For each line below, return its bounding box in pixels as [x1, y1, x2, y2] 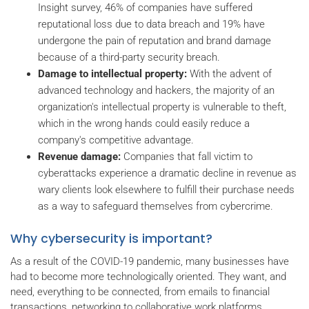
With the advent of [187, 68, 272, 81]
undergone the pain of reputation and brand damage [38, 34, 271, 48]
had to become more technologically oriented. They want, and [10, 270, 286, 283]
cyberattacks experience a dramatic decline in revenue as [38, 167, 297, 180]
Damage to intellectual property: [38, 68, 187, 81]
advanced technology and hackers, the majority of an [38, 84, 275, 97]
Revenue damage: [38, 150, 121, 163]
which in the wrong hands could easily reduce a [38, 117, 250, 130]
